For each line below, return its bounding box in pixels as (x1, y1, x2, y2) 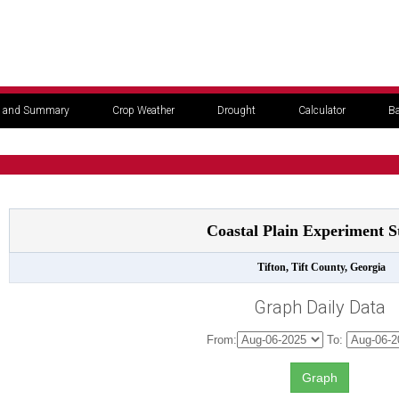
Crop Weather (112, 104, 175, 117)
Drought (217, 104, 256, 117)
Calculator (298, 104, 346, 117)
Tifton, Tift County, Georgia (254, 261, 386, 273)
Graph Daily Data (254, 297, 386, 318)
